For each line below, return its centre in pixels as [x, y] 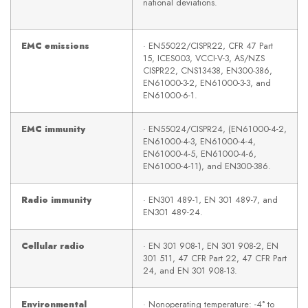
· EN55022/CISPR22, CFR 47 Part [208, 46]
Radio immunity [56, 200]
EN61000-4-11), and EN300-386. [207, 166]
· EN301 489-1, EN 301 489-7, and [210, 200]
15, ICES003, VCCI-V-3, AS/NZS [204, 58]
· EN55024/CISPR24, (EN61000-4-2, [215, 129]
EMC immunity [53, 129]
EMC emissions [55, 46]
